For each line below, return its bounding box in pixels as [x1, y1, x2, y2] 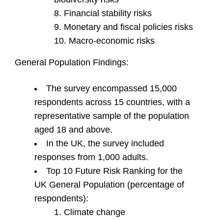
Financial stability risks [64, 8, 152, 19]
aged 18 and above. [34, 125, 112, 135]
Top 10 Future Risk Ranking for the [46, 166, 183, 176]
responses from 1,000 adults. [34, 152, 148, 163]
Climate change [64, 207, 125, 218]
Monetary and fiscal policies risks [64, 22, 193, 32]
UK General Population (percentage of [34, 180, 184, 190]
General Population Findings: [15, 57, 129, 68]
